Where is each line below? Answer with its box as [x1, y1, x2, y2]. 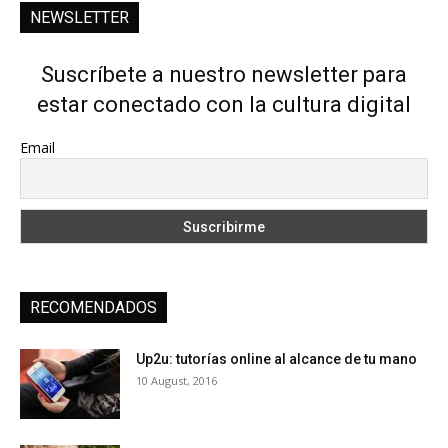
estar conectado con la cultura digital [37, 92, 411, 118]
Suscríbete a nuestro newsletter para [41, 62, 407, 88]
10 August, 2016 [136, 373, 217, 389]
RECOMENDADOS [30, 298, 157, 318]
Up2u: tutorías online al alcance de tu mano [136, 351, 417, 368]
